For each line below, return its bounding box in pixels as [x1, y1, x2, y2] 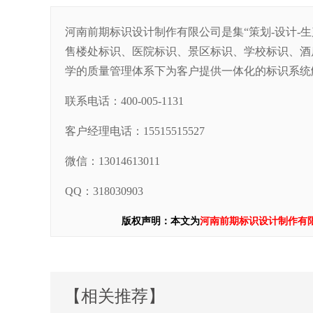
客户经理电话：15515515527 [65, 125, 205, 137]
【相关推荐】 [64, 287, 165, 305]
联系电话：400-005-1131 [65, 95, 184, 107]
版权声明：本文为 [122, 216, 200, 226]
